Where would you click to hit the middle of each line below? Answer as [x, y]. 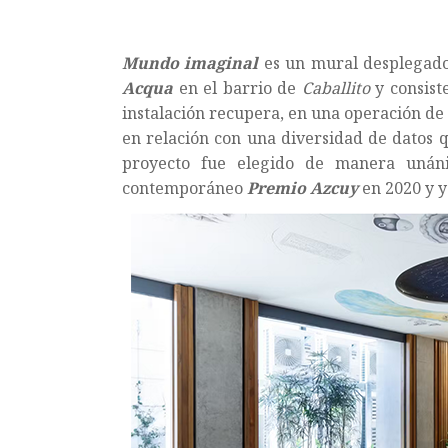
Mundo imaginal [190, 62]
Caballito [335, 87]
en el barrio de [237, 87]
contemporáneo [184, 187]
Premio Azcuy [302, 187]
